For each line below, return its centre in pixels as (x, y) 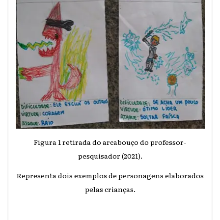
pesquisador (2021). (110, 155)
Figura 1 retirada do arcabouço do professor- (110, 142)
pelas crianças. (110, 189)
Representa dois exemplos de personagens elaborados (110, 175)
